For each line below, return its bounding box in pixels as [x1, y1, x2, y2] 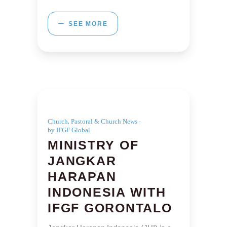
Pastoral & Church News [71, 118, 137, 126]
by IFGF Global [48, 126, 90, 134]
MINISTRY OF [48, 138, 139, 153]
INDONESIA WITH [48, 185, 166, 200]
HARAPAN [48, 169, 117, 184]
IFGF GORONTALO [48, 201, 172, 215]
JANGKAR [48, 154, 117, 168]
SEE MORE [68, 20, 108, 28]
